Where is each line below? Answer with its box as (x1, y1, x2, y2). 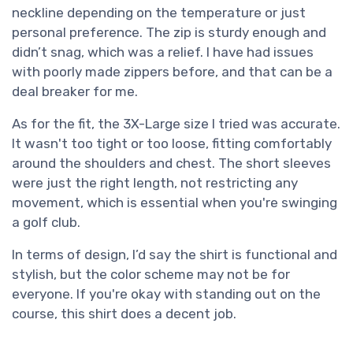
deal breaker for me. (12, 83, 138, 99)
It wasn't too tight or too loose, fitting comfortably (12, 135, 332, 151)
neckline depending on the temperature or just (12, 4, 306, 20)
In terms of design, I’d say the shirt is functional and (12, 246, 337, 262)
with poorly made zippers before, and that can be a (12, 63, 333, 80)
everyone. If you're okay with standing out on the (12, 285, 321, 302)
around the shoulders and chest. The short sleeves (12, 154, 331, 171)
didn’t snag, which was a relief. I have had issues (12, 43, 314, 60)
